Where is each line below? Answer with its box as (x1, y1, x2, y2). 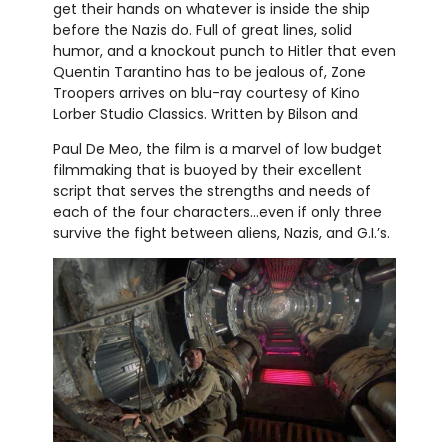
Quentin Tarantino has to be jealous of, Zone (52, 61, 366, 82)
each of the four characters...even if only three (52, 201, 382, 222)
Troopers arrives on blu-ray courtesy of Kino (52, 82, 360, 103)
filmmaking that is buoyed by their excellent (52, 159, 362, 180)
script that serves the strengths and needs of (52, 180, 371, 201)
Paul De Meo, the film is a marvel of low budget (52, 138, 382, 159)
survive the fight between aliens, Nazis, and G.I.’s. (52, 222, 390, 243)
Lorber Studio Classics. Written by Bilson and (52, 103, 358, 124)
